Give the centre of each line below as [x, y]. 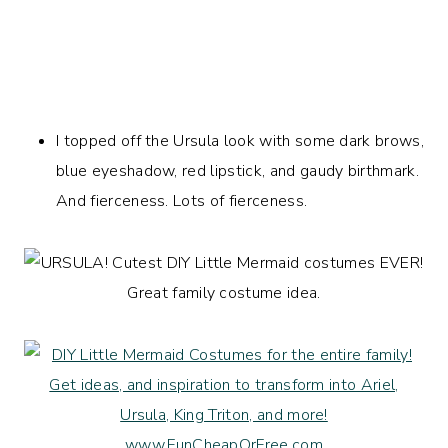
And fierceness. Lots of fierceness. [182, 200]
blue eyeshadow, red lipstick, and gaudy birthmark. [238, 170]
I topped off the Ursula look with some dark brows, [240, 140]
